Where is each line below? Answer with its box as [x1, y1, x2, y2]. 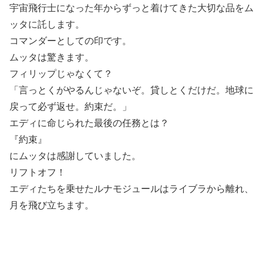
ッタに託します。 [9, 19, 85, 29]
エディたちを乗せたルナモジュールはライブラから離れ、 [9, 183, 254, 194]
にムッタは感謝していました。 [9, 150, 141, 161]
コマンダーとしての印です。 [9, 35, 131, 46]
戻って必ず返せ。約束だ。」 [9, 101, 131, 112]
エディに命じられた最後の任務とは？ [9, 117, 169, 128]
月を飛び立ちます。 [9, 200, 94, 210]
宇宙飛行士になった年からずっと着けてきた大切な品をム [9, 2, 254, 13]
